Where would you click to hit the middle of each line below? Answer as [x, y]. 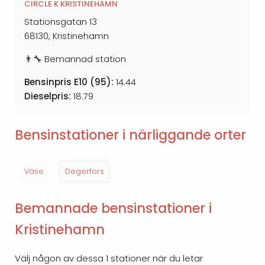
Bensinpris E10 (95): [69, 82]
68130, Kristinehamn [67, 36]
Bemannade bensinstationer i [113, 208]
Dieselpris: [48, 96]
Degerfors [85, 172]
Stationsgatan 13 [61, 22]
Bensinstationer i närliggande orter [130, 135]
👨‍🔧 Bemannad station [75, 59]
